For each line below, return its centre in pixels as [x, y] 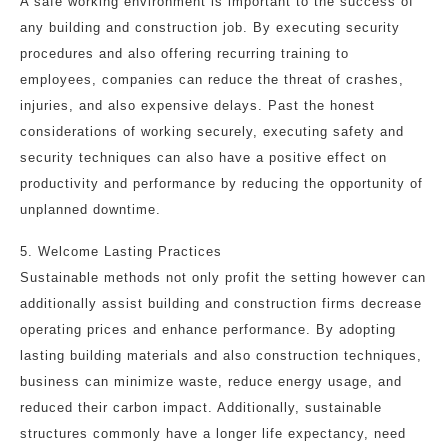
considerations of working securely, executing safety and [212, 131]
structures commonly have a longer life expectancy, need [213, 433]
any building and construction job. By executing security [210, 27]
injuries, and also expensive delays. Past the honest [197, 105]
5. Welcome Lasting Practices [121, 251]
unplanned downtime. [90, 209]
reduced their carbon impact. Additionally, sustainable [201, 407]
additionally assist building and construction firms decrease [221, 303]
